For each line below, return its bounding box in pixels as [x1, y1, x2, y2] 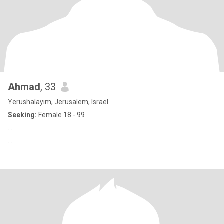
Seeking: [8, 111, 37, 119]
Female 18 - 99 [37, 111, 85, 119]
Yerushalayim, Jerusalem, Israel [8, 98, 108, 106]
